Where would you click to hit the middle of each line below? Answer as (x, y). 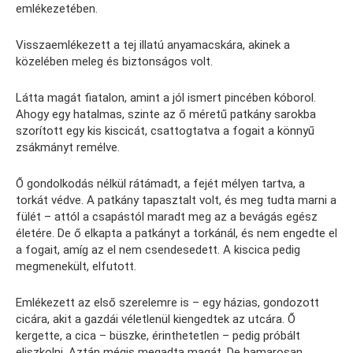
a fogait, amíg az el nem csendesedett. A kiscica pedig (158, 250)
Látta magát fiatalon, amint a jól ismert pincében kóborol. (166, 98)
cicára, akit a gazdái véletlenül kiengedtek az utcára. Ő (156, 320)
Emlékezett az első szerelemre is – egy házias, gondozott (167, 303)
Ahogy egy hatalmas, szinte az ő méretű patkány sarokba (166, 115)
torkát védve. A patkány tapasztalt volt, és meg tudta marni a (176, 201)
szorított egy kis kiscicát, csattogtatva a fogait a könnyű (165, 131)
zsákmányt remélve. (68, 148)
